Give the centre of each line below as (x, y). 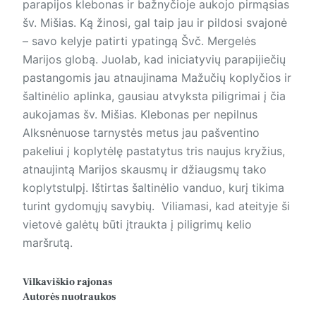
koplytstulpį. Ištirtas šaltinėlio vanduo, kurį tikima (153, 188)
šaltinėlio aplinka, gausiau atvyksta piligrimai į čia (154, 96)
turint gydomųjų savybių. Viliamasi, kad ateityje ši (156, 206)
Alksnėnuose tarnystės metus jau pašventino (141, 133)
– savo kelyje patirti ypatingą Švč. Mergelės (139, 41)
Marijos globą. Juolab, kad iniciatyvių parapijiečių (154, 60)
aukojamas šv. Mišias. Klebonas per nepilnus (140, 115)
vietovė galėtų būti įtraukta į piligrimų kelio (137, 225)
